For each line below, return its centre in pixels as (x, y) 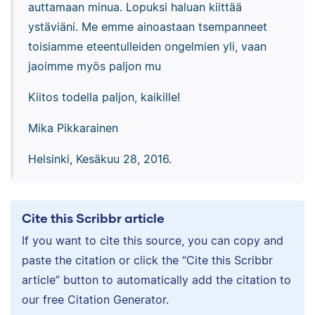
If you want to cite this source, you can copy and (153, 240)
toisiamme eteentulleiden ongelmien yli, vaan (147, 47)
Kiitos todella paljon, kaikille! (104, 97)
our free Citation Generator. (95, 299)
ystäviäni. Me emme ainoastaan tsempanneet (147, 27)
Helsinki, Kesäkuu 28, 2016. (99, 159)
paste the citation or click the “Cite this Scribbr (147, 260)
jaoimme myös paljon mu (94, 66)
